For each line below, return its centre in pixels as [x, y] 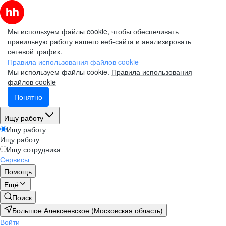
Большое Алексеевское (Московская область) [88, 210]
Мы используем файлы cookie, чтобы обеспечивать [93, 31]
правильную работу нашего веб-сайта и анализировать [99, 41]
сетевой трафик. [35, 51]
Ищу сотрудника [34, 149]
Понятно [28, 97]
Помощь [18, 171]
